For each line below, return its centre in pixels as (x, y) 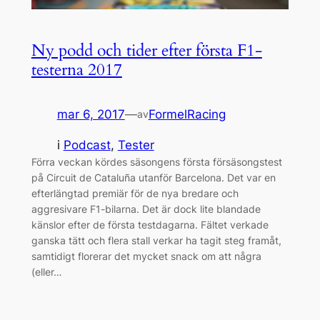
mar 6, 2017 (91, 114)
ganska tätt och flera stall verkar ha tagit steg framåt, (156, 240)
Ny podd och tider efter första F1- (146, 50)
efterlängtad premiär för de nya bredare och (135, 193)
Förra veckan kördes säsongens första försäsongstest (156, 161)
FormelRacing (187, 114)
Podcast (87, 145)
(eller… (46, 271)
